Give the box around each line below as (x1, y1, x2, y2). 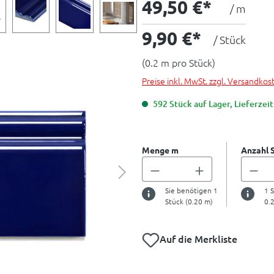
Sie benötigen (165, 185, 213, 195)
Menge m (142, 144, 179, 155)
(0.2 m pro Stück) (142, 56, 215, 69)
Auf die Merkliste (160, 232, 238, 245)
